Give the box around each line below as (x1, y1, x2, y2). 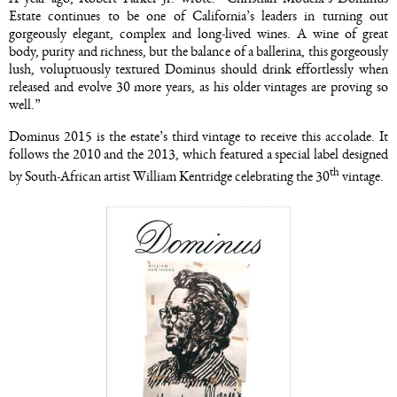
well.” (9, 97, 41, 112)
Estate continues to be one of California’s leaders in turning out (9, 8, 388, 23)
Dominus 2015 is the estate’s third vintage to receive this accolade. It (9, 128, 388, 144)
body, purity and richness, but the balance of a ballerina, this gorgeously (9, 43, 388, 58)
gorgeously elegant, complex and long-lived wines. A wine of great (9, 26, 388, 41)
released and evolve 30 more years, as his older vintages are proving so (9, 79, 388, 94)
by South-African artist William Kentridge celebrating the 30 (9, 169, 330, 184)
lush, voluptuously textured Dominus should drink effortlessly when (9, 61, 388, 76)
